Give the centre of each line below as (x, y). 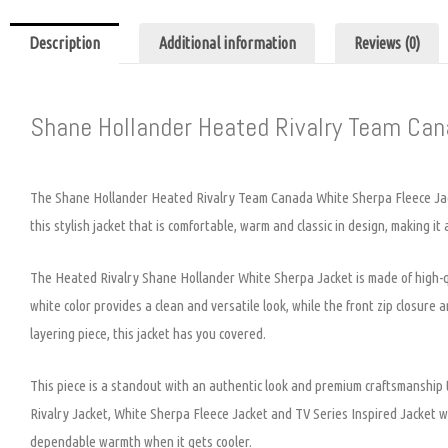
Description (65, 43)
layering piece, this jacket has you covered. (148, 334)
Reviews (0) (386, 43)
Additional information (227, 43)
